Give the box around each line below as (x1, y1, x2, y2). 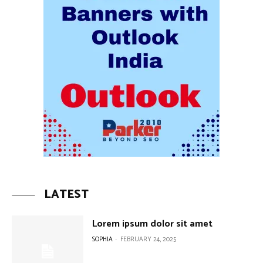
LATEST (44, 185, 89, 204)
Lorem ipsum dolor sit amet (92, 216, 213, 232)
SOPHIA (92, 234, 113, 245)
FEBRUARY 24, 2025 (120, 234, 177, 245)
